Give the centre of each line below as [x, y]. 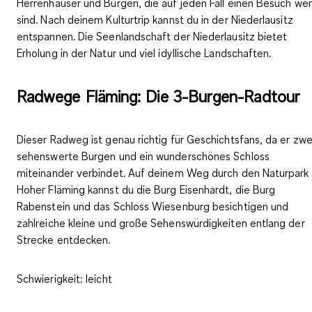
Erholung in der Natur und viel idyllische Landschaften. [144, 53]
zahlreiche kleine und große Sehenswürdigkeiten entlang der [161, 223]
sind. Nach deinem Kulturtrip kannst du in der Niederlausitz [155, 19]
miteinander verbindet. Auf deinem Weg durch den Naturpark [163, 172]
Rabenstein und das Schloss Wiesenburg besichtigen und [153, 206]
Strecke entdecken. [64, 239]
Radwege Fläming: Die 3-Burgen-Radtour [158, 96]
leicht [97, 278]
